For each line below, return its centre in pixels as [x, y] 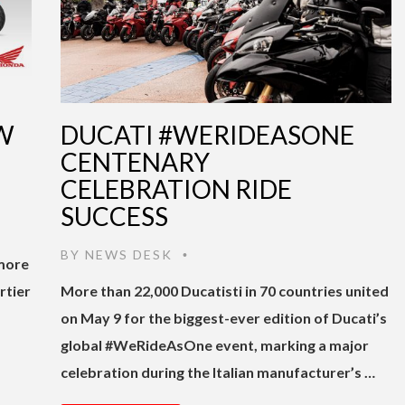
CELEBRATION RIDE [176, 188]
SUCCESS [114, 216]
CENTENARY [135, 161]
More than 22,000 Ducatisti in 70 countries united [225, 290]
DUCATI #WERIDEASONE [207, 134]
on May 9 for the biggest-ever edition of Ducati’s [224, 317]
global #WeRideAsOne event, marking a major [215, 344]
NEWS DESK [129, 254]
